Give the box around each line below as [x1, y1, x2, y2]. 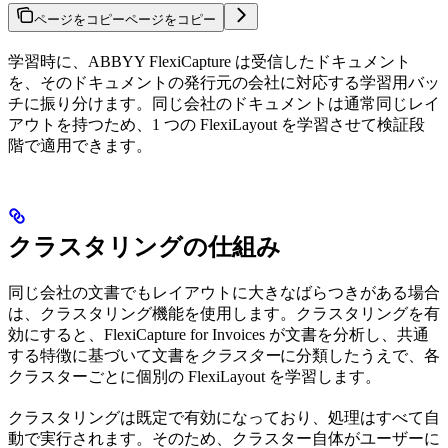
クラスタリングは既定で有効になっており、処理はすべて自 [8, 408, 440, 426]
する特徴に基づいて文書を [8, 346, 200, 364]
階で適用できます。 [8, 136, 152, 154]
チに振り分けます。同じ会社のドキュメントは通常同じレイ [8, 94, 440, 112]
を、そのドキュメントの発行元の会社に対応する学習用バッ [8, 73, 440, 91]
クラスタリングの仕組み [8, 233, 281, 260]
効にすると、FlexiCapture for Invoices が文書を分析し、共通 [8, 325, 429, 343]
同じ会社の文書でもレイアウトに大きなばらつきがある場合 [8, 283, 440, 301]
